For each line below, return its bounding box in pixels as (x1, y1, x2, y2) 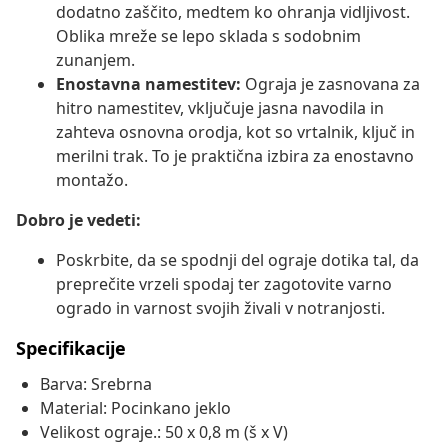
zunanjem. (56, 49, 135, 72)
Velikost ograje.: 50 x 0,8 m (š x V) (40, 421, 288, 444)
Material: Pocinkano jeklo (40, 397, 231, 420)
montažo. (56, 169, 128, 192)
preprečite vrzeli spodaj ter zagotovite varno (56, 273, 392, 296)
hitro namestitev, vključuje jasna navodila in (56, 97, 384, 120)
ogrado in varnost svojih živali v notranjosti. (56, 297, 385, 320)
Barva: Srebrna (40, 373, 152, 396)
